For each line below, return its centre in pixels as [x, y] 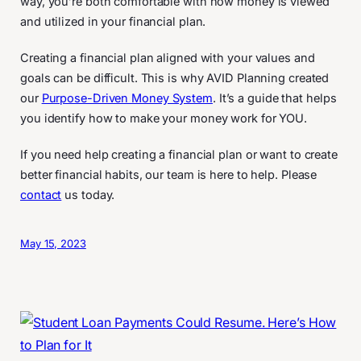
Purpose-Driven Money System [127, 98]
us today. [90, 195]
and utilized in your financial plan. [115, 21]
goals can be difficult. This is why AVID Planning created [175, 78]
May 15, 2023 [53, 243]
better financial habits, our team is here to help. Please [169, 174]
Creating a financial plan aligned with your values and [168, 58]
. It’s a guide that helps [274, 98]
